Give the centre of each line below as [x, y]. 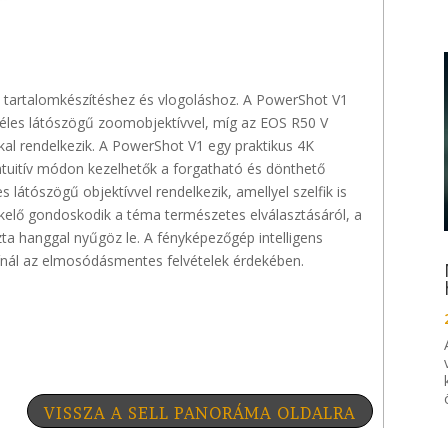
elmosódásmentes [102, 261]
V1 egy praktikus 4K [249, 146]
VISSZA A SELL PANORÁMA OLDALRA [200, 412]
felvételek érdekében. [233, 261]
